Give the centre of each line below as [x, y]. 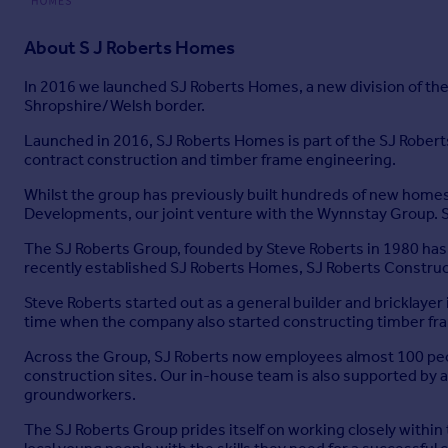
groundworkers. [80, 395]
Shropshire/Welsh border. [114, 106]
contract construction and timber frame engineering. [210, 160]
